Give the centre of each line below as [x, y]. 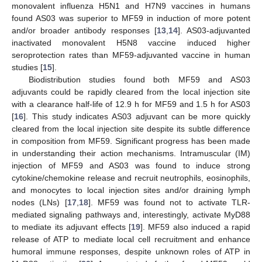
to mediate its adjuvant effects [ [71, 227]
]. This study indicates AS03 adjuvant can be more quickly [137, 116]
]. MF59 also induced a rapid [195, 227]
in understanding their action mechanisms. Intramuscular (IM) [131, 153]
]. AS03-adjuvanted [214, 30]
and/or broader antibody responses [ [84, 30]
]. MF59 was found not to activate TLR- [169, 202]
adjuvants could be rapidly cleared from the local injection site [131, 92]
